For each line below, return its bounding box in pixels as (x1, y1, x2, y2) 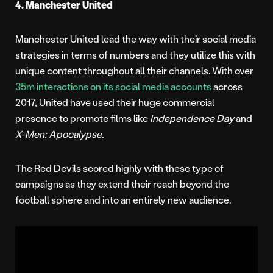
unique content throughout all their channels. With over (15, 64, 253, 77)
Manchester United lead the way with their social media (15, 32, 256, 46)
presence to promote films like (15, 112, 150, 125)
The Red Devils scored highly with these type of (15, 161, 224, 175)
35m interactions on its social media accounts (15, 80, 211, 93)
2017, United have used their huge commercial (15, 96, 214, 109)
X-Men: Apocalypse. (15, 127, 104, 141)
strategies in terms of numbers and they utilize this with (15, 48, 255, 62)
